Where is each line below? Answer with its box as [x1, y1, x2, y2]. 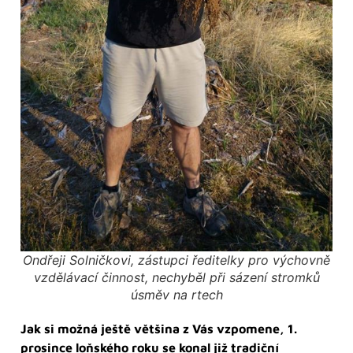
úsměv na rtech [130, 286, 223, 303]
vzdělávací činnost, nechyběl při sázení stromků [33, 269, 320, 285]
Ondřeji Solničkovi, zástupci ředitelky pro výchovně [23, 251, 330, 268]
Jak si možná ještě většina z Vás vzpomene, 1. [20, 321, 297, 336]
